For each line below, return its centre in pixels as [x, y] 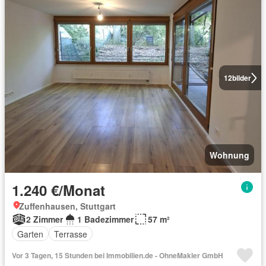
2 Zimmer [45, 219]
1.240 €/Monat [58, 190]
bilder [241, 78]
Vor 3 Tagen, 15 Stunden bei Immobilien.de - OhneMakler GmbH [118, 255]
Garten [30, 234]
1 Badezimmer [105, 219]
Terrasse [71, 234]
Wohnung [229, 155]
